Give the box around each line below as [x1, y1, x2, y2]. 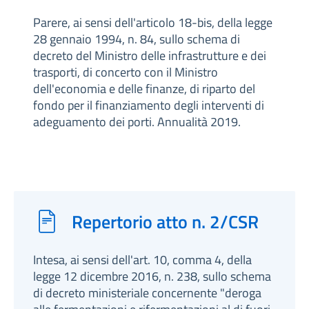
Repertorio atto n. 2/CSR [72, 208, 259, 235]
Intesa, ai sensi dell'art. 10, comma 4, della [33, 250, 252, 269]
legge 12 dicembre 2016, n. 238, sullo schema [33, 267, 271, 286]
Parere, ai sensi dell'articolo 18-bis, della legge [33, 13, 272, 32]
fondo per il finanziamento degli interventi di [33, 96, 264, 114]
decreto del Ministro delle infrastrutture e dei [33, 46, 266, 65]
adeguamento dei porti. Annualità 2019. [33, 112, 241, 131]
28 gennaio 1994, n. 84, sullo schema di [33, 30, 240, 48]
